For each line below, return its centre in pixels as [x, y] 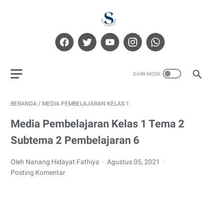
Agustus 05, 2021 [134, 162]
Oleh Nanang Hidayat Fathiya [56, 162]
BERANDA [24, 104]
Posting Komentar [38, 172]
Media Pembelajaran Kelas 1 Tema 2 [98, 124]
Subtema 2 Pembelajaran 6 [75, 140]
